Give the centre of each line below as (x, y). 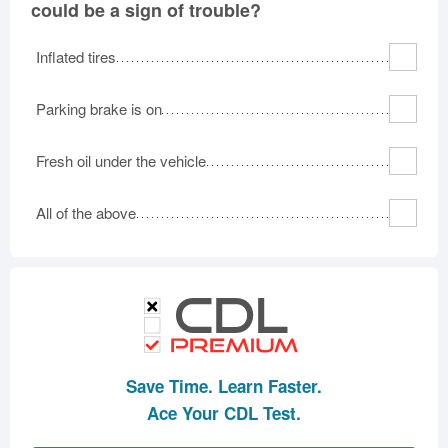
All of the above (86, 212)
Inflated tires (76, 56)
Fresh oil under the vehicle (121, 160)
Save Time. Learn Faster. (224, 385)
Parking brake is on (99, 108)
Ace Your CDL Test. (224, 412)
